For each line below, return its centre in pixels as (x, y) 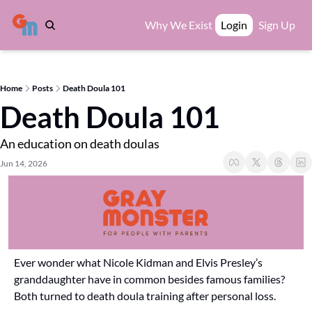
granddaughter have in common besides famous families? (149, 279)
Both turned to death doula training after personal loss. (145, 296)
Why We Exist (179, 25)
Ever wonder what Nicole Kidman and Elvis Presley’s (138, 262)
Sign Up (277, 25)
